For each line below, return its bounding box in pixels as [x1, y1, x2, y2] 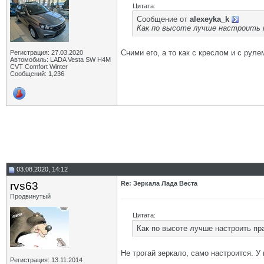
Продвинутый [10, 193, 51, 200]
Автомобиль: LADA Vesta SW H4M [10, 56, 111, 63]
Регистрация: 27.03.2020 [10, 49, 83, 56]
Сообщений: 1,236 [10, 70, 64, 77]
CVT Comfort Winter [10, 63, 68, 70]
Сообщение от [137, 15, 190, 24]
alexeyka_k [190, 15, 229, 24]
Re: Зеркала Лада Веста [121, 180, 197, 187]
